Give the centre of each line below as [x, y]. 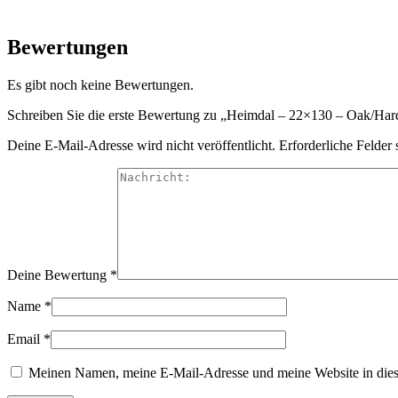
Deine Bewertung [59, 275]
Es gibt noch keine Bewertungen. [100, 84]
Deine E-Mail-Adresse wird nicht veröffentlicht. [141, 145]
